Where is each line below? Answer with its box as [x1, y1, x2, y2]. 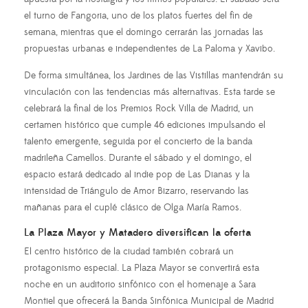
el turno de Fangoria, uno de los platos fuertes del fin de [24, 10, 252, 23]
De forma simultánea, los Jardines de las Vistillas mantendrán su [24, 69, 283, 82]
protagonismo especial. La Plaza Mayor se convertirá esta [24, 262, 259, 275]
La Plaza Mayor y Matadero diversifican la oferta [24, 226, 251, 240]
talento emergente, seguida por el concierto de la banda [24, 135, 252, 148]
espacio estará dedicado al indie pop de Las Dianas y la [24, 168, 250, 181]
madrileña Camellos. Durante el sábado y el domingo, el [24, 152, 252, 165]
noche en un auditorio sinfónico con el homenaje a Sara [24, 278, 256, 291]
